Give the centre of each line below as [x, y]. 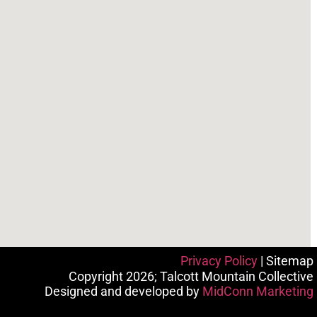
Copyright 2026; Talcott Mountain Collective [191, 276]
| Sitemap [286, 261]
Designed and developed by [123, 292]
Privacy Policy [219, 261]
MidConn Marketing [258, 292]
